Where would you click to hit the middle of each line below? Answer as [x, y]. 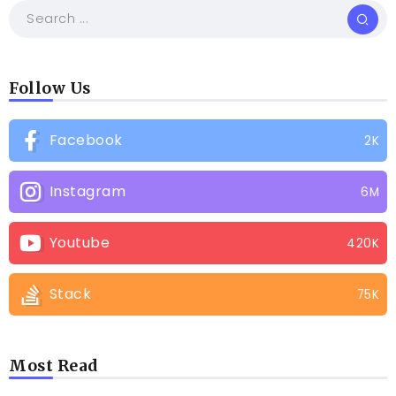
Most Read [53, 366]
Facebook [86, 141]
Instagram [87, 192]
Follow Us [50, 89]
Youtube [79, 243]
